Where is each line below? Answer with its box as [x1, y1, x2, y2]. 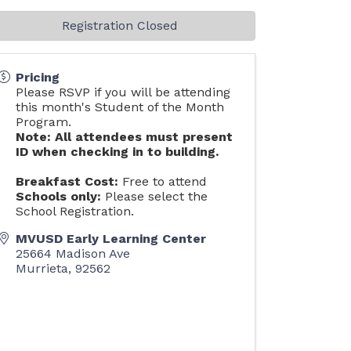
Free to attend [118, 174, 208, 189]
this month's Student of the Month [16, 100, 225, 114]
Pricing [16, 70, 60, 85]
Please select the [101, 189, 208, 204]
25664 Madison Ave [16, 246, 131, 261]
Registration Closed [61, 18, 178, 33]
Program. [16, 114, 72, 129]
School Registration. [16, 204, 135, 219]
